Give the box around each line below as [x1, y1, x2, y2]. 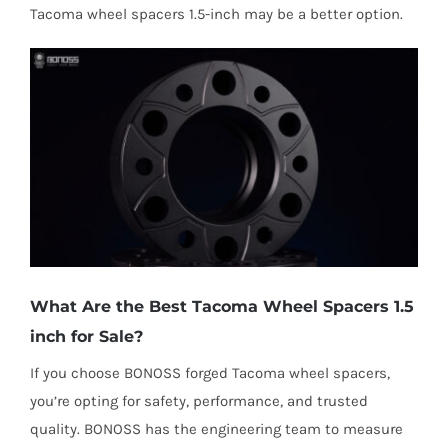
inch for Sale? [29, 326, 143, 346]
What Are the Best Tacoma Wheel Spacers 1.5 [29, 296, 414, 316]
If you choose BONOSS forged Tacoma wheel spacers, [29, 363, 390, 382]
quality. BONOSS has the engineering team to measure [29, 419, 403, 438]
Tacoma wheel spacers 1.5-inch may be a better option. [29, 5, 403, 24]
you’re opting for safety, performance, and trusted [29, 391, 368, 410]
